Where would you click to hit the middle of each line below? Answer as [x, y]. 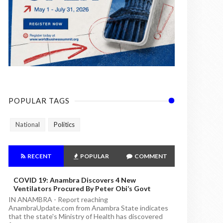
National [28, 125]
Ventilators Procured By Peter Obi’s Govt [82, 189]
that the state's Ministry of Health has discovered [86, 217]
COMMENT [151, 156]
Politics [64, 125]
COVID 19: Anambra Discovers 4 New [75, 180]
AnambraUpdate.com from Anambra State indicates [88, 208]
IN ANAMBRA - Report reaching [58, 200]
